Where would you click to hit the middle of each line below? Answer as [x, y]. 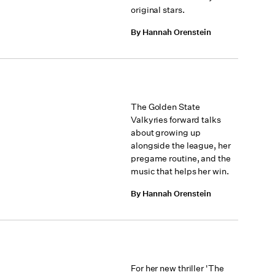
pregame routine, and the [181, 158]
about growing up [166, 133]
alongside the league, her [181, 145]
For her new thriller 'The [177, 268]
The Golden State [165, 107]
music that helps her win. [180, 171]
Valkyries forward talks [176, 120]
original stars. [158, 10]
